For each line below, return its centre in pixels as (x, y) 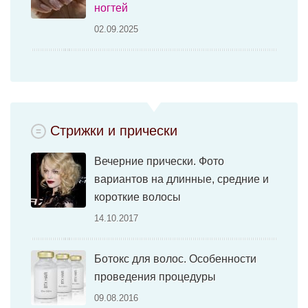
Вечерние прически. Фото (159, 162)
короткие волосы (137, 197)
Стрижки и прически (114, 131)
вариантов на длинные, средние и (181, 179)
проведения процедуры (155, 277)
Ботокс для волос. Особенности (175, 259)
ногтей (111, 8)
